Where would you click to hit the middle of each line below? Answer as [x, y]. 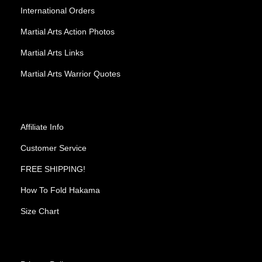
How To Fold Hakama [60, 190]
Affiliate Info [42, 127]
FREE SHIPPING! [53, 169]
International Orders [58, 10]
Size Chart [40, 211]
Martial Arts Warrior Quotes [70, 73]
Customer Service [54, 148]
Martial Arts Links [52, 52]
